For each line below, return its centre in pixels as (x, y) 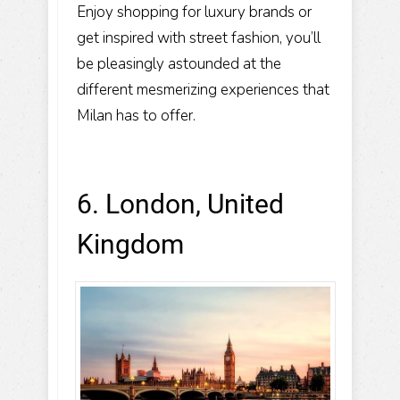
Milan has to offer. (136, 116)
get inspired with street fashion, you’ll (199, 38)
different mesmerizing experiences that (203, 90)
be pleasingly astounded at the (179, 64)
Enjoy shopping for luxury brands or (194, 12)
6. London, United (180, 204)
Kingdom (130, 245)
